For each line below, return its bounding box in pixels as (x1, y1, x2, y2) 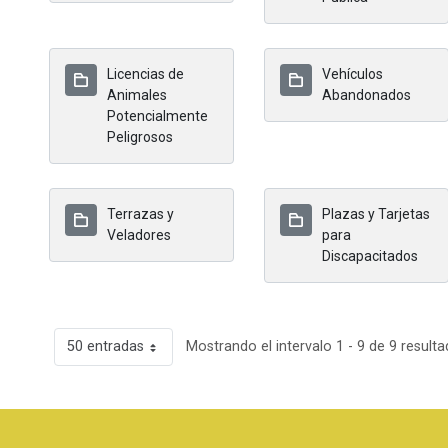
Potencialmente (107, 108, 208, 124)
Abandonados (322, 87, 411, 103)
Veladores (107, 227, 171, 243)
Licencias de (107, 66, 184, 82)
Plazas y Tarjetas (322, 206, 430, 222)
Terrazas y (107, 206, 174, 222)
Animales (107, 87, 167, 103)
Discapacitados (322, 248, 418, 264)
